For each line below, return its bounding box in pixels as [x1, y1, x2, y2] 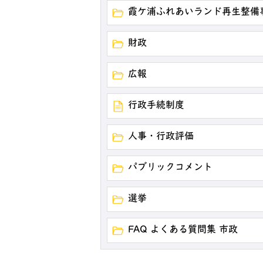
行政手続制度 [128, 101, 184, 110]
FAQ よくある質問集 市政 [128, 225, 238, 235]
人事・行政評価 [128, 132, 194, 141]
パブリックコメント [128, 163, 213, 173]
